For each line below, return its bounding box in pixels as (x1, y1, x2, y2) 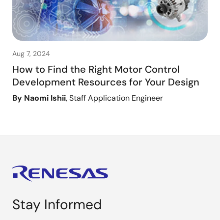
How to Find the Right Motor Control (12, 62, 180, 76)
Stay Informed (12, 195, 102, 214)
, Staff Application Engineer (66, 92, 163, 103)
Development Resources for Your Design (12, 75, 199, 88)
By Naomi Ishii (12, 92, 66, 103)
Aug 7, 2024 (12, 49, 50, 58)
